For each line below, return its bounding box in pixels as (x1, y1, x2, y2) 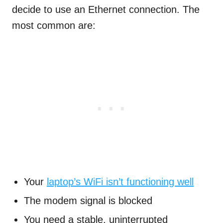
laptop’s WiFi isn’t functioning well (47, 176, 194, 188)
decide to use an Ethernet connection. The (12, 4, 200, 15)
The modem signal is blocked (24, 195, 152, 207)
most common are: (12, 20, 96, 31)
